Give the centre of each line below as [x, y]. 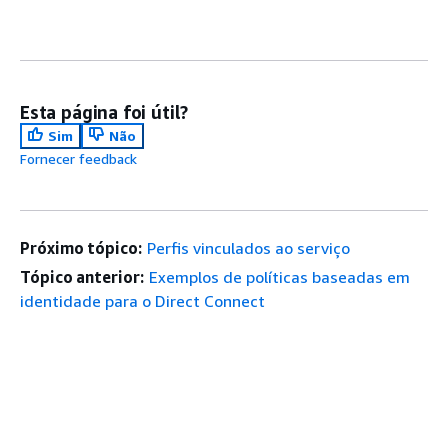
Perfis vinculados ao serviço [248, 247]
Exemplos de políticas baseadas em [279, 276]
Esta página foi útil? [104, 111]
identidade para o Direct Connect [142, 300]
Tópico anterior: [82, 276]
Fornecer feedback [78, 158]
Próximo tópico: [81, 247]
